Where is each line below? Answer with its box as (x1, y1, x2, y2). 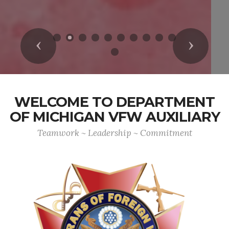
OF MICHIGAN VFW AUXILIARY (9, 108, 220, 125)
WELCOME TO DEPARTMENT (14, 94, 215, 110)
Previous (38, 39, 80, 52)
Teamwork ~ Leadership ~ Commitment (37, 127, 192, 139)
